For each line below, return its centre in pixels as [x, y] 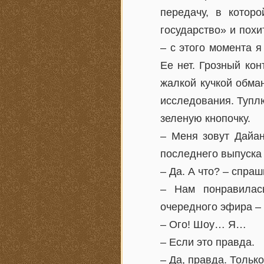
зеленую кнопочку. [205, 118]
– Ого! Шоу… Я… [203, 225]
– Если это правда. [207, 242]
